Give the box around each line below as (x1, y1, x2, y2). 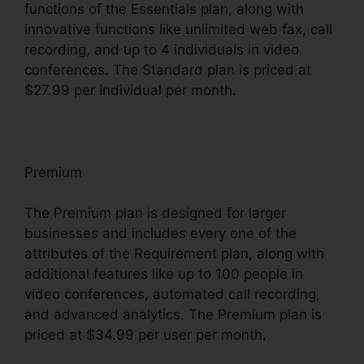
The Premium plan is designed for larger (24, 205, 286, 222)
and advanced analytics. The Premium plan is (24, 306, 322, 323)
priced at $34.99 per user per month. (24, 327, 266, 344)
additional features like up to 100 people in (24, 266, 303, 283)
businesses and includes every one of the (24, 225, 297, 242)
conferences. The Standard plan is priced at (24, 61, 311, 78)
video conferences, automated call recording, (24, 286, 320, 303)
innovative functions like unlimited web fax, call (24, 20, 332, 37)
